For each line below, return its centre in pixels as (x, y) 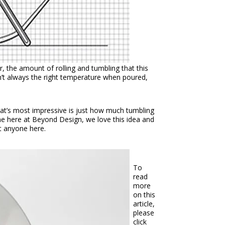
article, (144, 203)
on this (144, 194)
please (144, 212)
